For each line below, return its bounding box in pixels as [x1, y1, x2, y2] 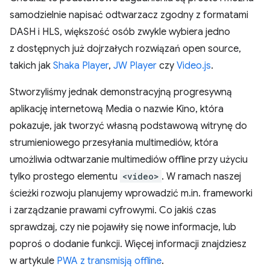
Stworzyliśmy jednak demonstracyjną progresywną [10, 86, 232, 98]
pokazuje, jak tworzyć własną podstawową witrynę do [10, 120, 247, 132]
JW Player [113, 60, 157, 72]
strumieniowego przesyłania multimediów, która [10, 137, 218, 149]
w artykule [10, 255, 57, 267]
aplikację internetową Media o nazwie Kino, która [10, 103, 224, 115]
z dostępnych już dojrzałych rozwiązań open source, [10, 43, 241, 55]
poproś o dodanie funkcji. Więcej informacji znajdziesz [10, 238, 246, 250]
